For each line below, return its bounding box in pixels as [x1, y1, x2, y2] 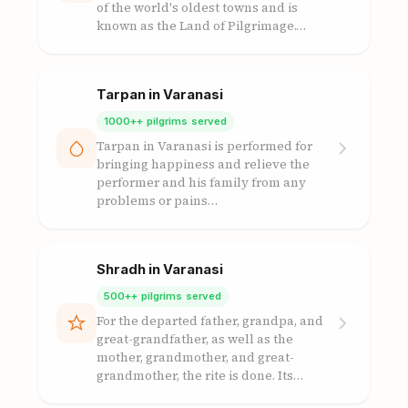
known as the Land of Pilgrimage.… [96, 17, 306, 35]
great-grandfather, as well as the [96, 331, 293, 348]
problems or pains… [96, 192, 218, 209]
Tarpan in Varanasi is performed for [96, 138, 312, 155]
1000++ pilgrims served [103, 115, 228, 127]
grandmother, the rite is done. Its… [96, 367, 303, 384]
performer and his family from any [96, 174, 306, 191]
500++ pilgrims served [103, 290, 222, 302]
